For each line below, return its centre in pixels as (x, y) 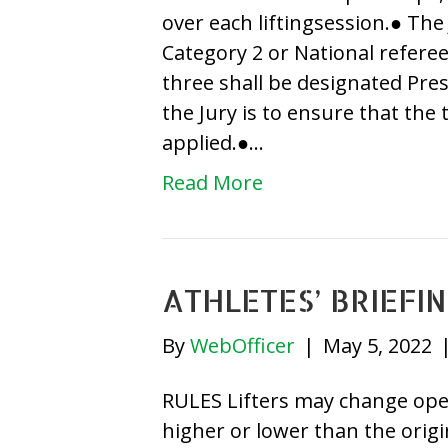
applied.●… (213, 142)
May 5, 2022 (377, 345)
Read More (212, 182)
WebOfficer (242, 345)
